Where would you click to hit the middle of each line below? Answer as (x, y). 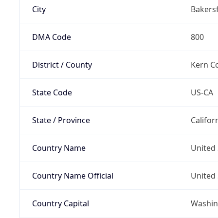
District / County (62, 64)
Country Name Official (73, 175)
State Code (52, 92)
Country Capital (60, 203)
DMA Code (51, 37)
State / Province (61, 120)
